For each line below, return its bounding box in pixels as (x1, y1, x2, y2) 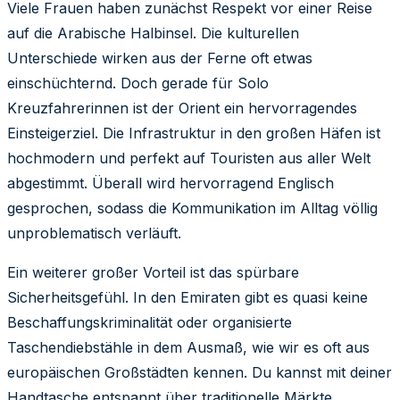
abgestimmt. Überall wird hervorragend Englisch (7, 173, 334, 192)
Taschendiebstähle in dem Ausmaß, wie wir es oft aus (7, 337, 370, 356)
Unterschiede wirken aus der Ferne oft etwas (7, 48, 312, 67)
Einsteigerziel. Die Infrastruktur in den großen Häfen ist (7, 123, 380, 142)
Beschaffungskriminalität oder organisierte (7, 312, 292, 331)
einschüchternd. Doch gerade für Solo (7, 73, 269, 92)
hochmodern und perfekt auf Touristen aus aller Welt (7, 148, 371, 167)
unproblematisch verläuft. (7, 223, 181, 242)
